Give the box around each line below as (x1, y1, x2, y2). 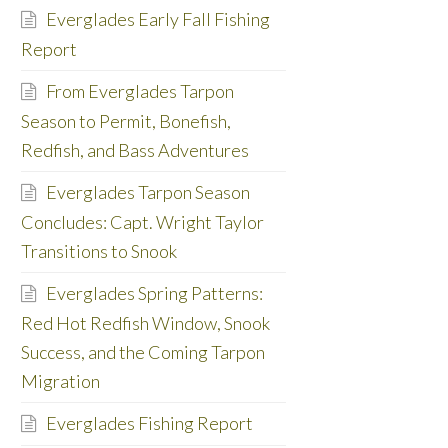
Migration (20, 370, 100, 393)
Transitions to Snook (20, 240, 177, 263)
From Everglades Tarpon (45, 80, 234, 103)
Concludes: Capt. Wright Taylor (20, 211, 264, 234)
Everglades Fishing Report (45, 412, 253, 435)
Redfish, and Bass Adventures (20, 139, 249, 162)
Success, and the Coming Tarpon (20, 341, 265, 364)
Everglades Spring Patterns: (45, 282, 263, 305)
